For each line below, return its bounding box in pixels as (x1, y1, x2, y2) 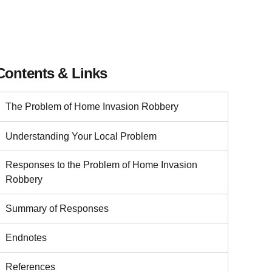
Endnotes (5, 232, 47, 243)
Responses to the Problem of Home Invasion (5, 160, 197, 171)
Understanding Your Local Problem (5, 131, 157, 141)
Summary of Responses (5, 203, 109, 214)
